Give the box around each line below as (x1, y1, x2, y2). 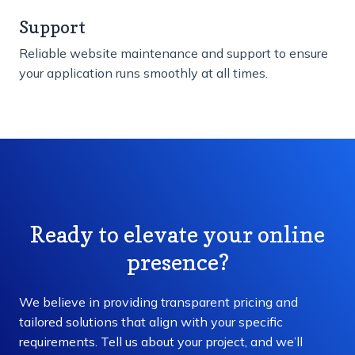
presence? (126, 249, 229, 277)
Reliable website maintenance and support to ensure (19, 45, 328, 62)
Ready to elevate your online (30, 221, 325, 249)
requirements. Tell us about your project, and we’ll (19, 334, 303, 350)
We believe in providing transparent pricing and (19, 294, 298, 311)
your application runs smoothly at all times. (19, 65, 268, 82)
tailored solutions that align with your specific (19, 314, 283, 330)
